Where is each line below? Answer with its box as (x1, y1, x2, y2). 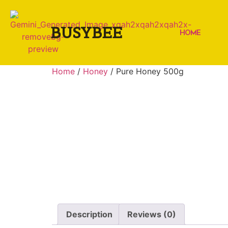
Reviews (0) (127, 209, 176, 220)
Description (66, 209, 112, 220)
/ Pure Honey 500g (108, 66, 184, 76)
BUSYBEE (50, 23, 123, 42)
